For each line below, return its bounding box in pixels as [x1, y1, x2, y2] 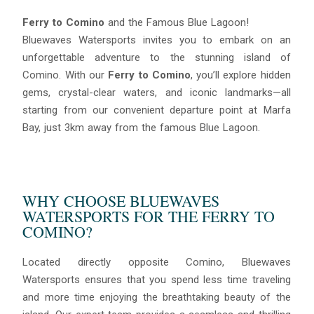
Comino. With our [22, 68, 109, 81]
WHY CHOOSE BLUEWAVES [22, 191, 220, 212]
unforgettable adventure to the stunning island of [22, 50, 291, 64]
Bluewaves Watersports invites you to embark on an [22, 33, 291, 46]
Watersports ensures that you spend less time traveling [22, 273, 291, 287]
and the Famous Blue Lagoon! [104, 15, 250, 29]
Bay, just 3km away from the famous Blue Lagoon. [22, 121, 261, 134]
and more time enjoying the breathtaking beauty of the [22, 291, 291, 304]
